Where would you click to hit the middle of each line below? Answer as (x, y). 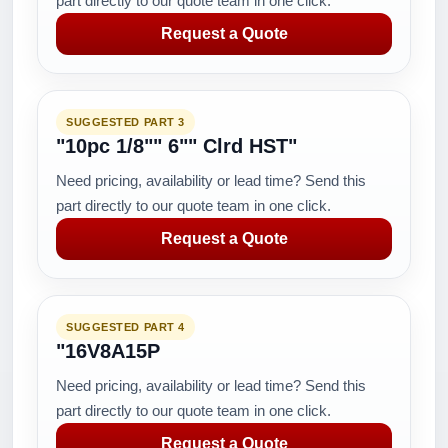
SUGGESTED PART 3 (125, 122)
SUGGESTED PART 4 (125, 327)
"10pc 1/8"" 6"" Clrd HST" (176, 146)
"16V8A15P (108, 351)
